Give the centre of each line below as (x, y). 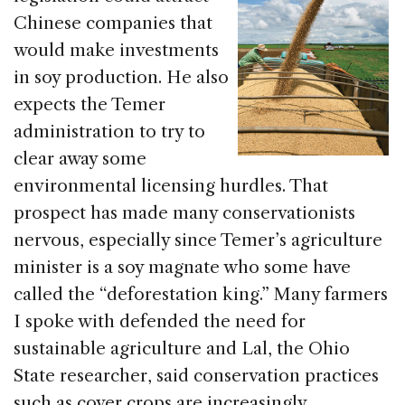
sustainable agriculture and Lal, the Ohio (182, 349)
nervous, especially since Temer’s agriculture (198, 240)
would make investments (116, 51)
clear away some (80, 159)
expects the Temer (89, 105)
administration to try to (109, 132)
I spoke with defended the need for (160, 322)
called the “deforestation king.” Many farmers (201, 295)
